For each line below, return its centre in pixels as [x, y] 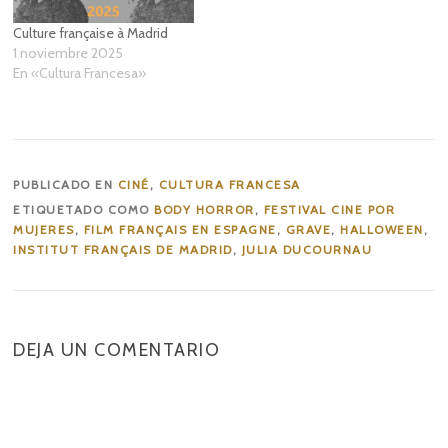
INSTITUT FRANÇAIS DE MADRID [123, 250]
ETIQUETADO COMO [84, 210]
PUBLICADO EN [65, 185]
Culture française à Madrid [91, 33]
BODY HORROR [204, 210]
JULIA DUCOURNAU [307, 250]
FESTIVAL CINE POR [329, 210]
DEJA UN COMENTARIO [117, 350]
